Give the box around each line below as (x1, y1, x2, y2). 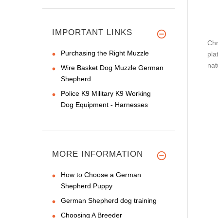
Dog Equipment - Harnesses (61, 100, 148, 109)
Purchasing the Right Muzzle (61, 49, 149, 57)
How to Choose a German (61, 170, 141, 179)
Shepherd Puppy (61, 182, 112, 190)
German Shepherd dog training (61, 196, 157, 204)
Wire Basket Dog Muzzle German (61, 63, 163, 72)
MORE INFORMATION (52, 149, 143, 159)
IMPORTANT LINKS (52, 27, 132, 37)
